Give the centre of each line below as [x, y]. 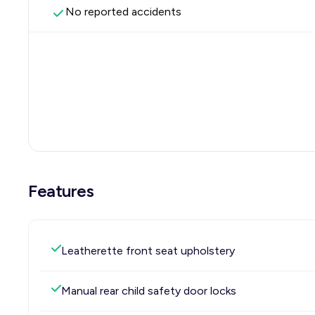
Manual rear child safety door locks [149, 291]
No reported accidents [123, 12]
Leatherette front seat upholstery [148, 251]
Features [61, 191]
